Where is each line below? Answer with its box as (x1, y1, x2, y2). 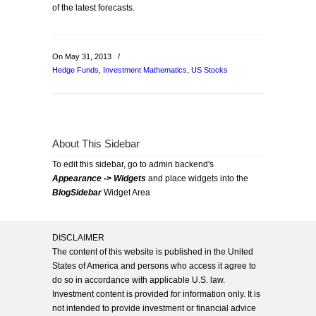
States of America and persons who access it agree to (52, 261, 256, 271)
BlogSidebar (52, 188, 102, 197)
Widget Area (102, 188, 150, 197)
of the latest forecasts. (52, 3, 135, 13)
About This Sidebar (52, 138, 140, 150)
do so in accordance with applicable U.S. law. (52, 275, 225, 285)
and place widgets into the (146, 174, 248, 183)
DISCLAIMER (52, 233, 104, 243)
